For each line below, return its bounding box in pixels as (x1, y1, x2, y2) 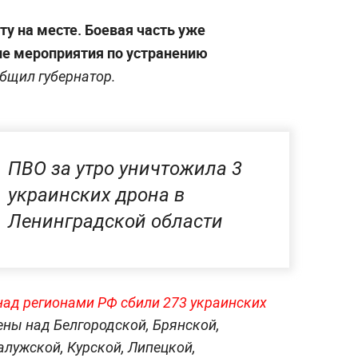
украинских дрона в (8, 184, 185, 207)
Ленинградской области (8, 210, 223, 233)
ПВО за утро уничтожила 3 (8, 157, 242, 181)
